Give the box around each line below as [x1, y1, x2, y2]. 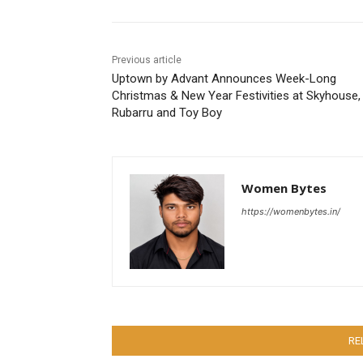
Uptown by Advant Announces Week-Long [112, 71, 336, 87]
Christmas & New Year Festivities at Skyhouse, [112, 88, 361, 104]
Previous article [112, 54, 181, 66]
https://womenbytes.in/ [241, 206, 340, 218]
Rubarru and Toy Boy [112, 105, 222, 121]
